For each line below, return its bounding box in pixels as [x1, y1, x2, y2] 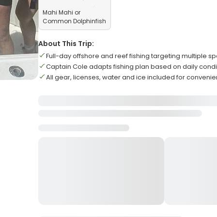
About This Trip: [38, 39, 94, 48]
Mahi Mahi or [43, 8, 81, 16]
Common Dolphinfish [43, 17, 107, 25]
